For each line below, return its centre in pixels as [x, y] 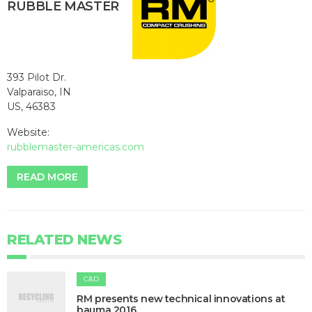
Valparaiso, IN [39, 92]
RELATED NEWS [64, 239]
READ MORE [47, 177]
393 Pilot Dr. [37, 77]
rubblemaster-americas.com [76, 147]
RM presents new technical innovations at [181, 298]
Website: [28, 132]
